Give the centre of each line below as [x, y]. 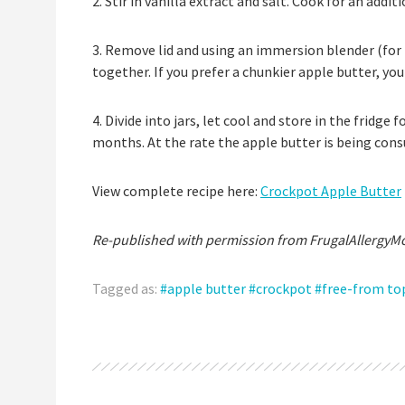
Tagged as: [126, 289]
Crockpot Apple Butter [331, 191]
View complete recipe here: [176, 191]
